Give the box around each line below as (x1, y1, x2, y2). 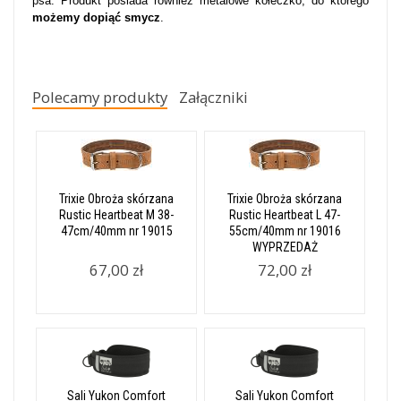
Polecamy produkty (32, 87, 167, 107)
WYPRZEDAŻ (252, 240, 318, 254)
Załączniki (179, 87, 249, 107)
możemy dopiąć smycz (32, 11, 160, 24)
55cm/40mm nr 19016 (228, 224, 341, 238)
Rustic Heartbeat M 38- (59, 208, 174, 222)
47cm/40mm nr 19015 (60, 224, 173, 238)
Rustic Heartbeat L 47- (229, 208, 340, 222)
